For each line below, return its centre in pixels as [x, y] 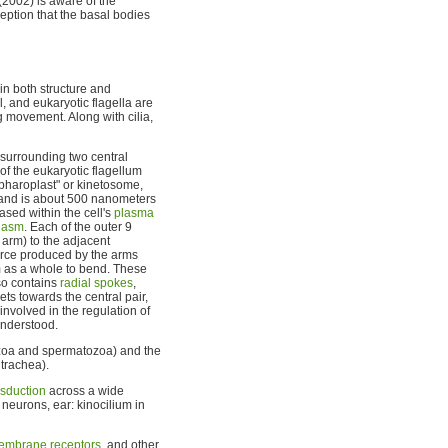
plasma [134, 213]
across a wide [85, 391]
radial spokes [96, 283]
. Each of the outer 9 [78, 227]
